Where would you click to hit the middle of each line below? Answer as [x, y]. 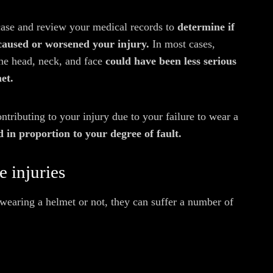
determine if [206, 27]
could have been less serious [169, 61]
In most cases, [182, 44]
